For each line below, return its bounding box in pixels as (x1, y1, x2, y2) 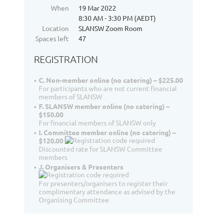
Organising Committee (39, 195, 109, 204)
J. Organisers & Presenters (39, 162, 124, 171)
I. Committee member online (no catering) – (39, 128, 176, 137)
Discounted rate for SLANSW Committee (39, 144, 162, 153)
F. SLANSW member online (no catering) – (39, 102, 170, 110)
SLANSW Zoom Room (78, 24, 142, 32)
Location (42, 24, 69, 32)
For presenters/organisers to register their (39, 179, 168, 187)
